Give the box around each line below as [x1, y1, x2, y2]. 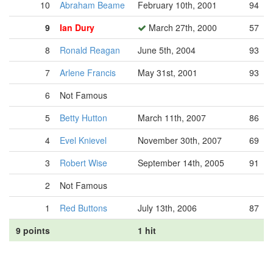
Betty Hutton [60, 112, 107, 124]
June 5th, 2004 [138, 44, 196, 56]
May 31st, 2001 [138, 66, 197, 79]
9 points [16, 224, 50, 236]
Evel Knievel [60, 134, 107, 146]
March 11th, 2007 [138, 112, 206, 124]
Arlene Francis [60, 66, 116, 79]
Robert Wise [60, 157, 107, 169]
